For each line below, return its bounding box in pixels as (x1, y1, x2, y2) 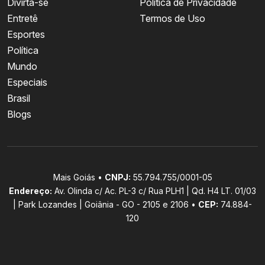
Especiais (7, 76, 47, 89)
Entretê (7, 12, 38, 25)
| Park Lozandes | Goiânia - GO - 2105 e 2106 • (13, 199, 198, 210)
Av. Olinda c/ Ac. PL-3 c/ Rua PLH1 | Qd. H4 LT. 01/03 (52, 186, 256, 196)
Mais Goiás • (53, 172, 105, 183)
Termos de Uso (140, 12, 205, 25)
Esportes (7, 28, 45, 41)
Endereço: (9, 186, 52, 196)
